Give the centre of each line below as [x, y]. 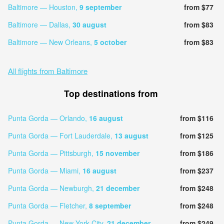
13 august [131, 135]
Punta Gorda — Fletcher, [48, 205]
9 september [100, 7]
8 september [110, 205]
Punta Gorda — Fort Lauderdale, [61, 135]
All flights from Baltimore [47, 70]
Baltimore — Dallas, [40, 24]
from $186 [196, 153]
